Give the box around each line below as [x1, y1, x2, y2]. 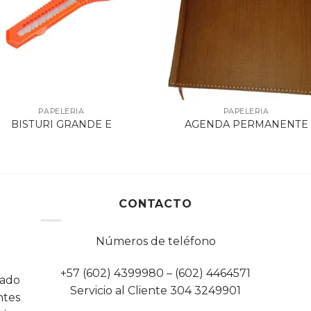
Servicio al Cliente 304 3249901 [70, 284, 241, 298]
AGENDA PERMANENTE [184, 118, 308, 131]
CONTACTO [119, 196, 192, 210]
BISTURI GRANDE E [10, 118, 112, 131]
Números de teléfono [95, 235, 216, 249]
